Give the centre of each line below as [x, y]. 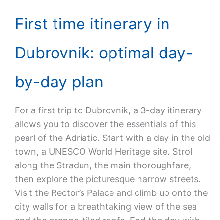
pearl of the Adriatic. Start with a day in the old [112, 138]
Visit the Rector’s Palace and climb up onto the [111, 193]
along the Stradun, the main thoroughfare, [103, 165]
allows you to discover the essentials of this [105, 124]
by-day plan [59, 82]
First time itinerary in [92, 24]
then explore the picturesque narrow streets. [108, 179]
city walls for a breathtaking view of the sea [106, 206]
